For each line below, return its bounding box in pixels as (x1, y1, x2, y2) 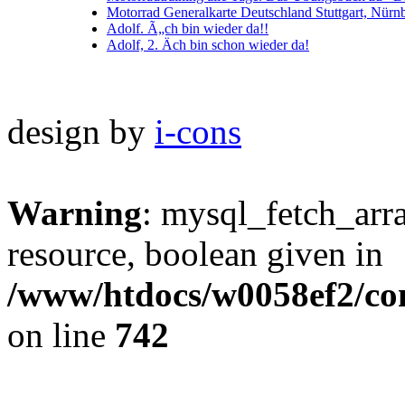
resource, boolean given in (7, 233, 383, 273)
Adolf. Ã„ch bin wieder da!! (107, 20, 268, 36)
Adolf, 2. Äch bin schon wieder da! (107, 36, 309, 52)
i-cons (155, 111, 241, 151)
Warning (7, 193, 142, 232)
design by (7, 111, 155, 151)
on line (7, 315, 115, 354)
